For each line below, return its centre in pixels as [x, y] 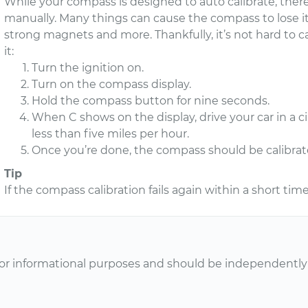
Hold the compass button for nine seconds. [151, 101]
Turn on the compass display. [112, 84]
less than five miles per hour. [111, 134]
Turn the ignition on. [88, 68]
